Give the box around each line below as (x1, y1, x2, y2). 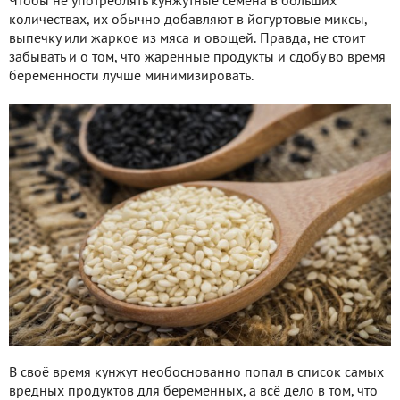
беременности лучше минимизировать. (9, 70, 254, 83)
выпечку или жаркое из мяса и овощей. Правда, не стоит (9, 32, 365, 46)
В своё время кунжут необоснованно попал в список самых (9, 366, 384, 379)
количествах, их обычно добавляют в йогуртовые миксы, (9, 13, 367, 27)
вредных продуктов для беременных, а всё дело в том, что (9, 385, 378, 398)
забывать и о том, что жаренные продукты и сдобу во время (9, 51, 386, 64)
